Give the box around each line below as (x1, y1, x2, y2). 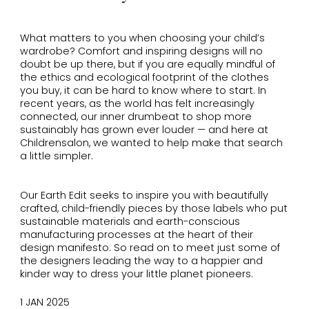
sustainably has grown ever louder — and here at (19, 122, 268, 137)
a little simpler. (19, 148, 93, 163)
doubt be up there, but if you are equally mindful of (19, 57, 275, 71)
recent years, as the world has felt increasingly (19, 96, 255, 110)
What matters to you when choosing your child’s (19, 30, 265, 45)
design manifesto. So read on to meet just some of (19, 241, 280, 255)
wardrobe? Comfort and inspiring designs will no (19, 43, 263, 58)
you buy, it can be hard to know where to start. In (19, 83, 266, 97)
